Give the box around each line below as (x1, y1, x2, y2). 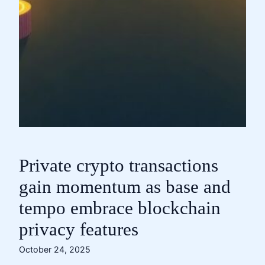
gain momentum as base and (19, 177, 231, 197)
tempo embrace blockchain (19, 198, 221, 218)
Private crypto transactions (19, 156, 218, 176)
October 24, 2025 (19, 244, 91, 254)
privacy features (19, 219, 138, 240)
